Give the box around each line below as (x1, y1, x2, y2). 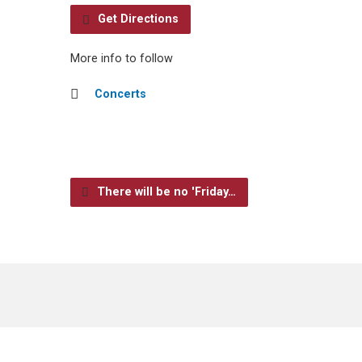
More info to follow (70, 52, 173, 65)
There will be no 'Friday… (94, 185, 236, 199)
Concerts (95, 87, 146, 101)
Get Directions (95, 12, 179, 26)
